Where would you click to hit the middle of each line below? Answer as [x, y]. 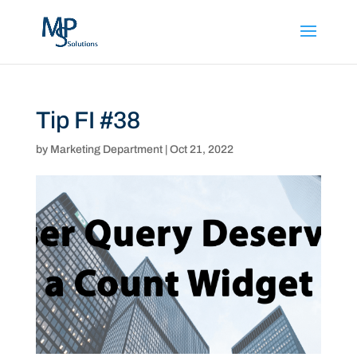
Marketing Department [106, 149]
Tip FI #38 [88, 120]
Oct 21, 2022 [201, 149]
